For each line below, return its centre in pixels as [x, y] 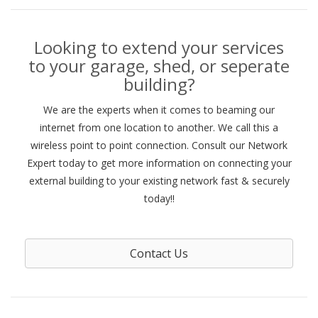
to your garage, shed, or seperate [159, 66]
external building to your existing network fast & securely [159, 181]
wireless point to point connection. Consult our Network [159, 145]
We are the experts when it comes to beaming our [159, 110]
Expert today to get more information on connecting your [159, 163]
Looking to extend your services [159, 47]
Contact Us [159, 253]
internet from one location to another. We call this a [159, 127]
